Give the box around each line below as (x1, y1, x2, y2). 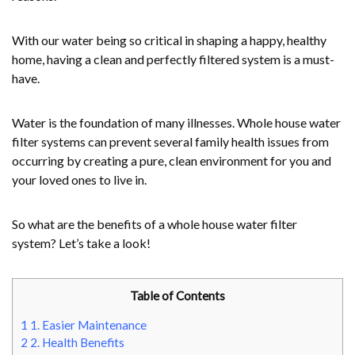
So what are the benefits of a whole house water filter (12, 216, 297, 231)
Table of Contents (130, 288, 225, 303)
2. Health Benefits (28, 335, 124, 350)
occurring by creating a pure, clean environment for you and (12, 153, 331, 168)
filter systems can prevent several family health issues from (12, 134, 329, 149)
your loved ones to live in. (12, 172, 147, 187)
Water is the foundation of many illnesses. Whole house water (12, 115, 341, 130)
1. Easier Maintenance (28, 318, 149, 333)
